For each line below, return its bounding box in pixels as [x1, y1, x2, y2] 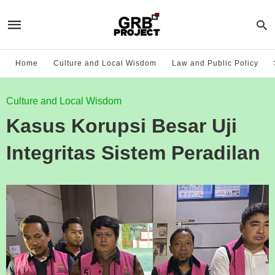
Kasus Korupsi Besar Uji [6, 115, 237, 137]
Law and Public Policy [172, 59, 258, 68]
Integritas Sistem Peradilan [6, 142, 260, 164]
